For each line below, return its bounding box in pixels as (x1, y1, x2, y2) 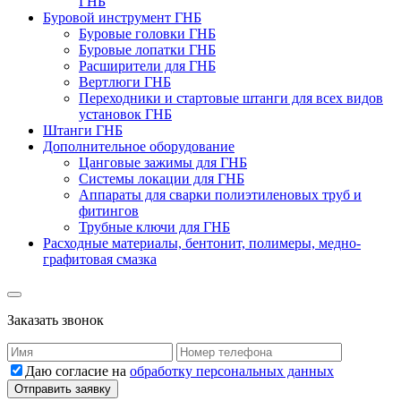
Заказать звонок (7, 312, 104, 328)
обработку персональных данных (130, 363, 334, 380)
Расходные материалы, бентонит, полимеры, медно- (43, 235, 361, 252)
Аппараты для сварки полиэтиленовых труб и (79, 187, 362, 203)
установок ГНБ (79, 107, 172, 123)
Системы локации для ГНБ (79, 171, 244, 187)
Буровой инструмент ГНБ (43, 10, 201, 26)
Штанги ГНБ (43, 123, 123, 139)
